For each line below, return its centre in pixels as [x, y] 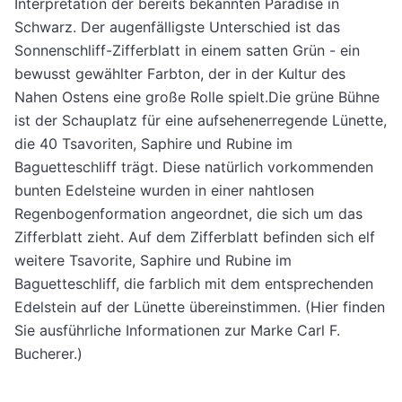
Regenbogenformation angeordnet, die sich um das [188, 213]
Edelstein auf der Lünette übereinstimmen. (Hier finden [200, 306]
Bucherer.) [48, 353]
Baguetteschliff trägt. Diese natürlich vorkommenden [194, 166]
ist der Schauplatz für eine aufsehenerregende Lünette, [201, 120]
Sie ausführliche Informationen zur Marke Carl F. [177, 330]
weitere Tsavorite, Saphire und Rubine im [153, 260]
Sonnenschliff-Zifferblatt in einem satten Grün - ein [187, 50]
